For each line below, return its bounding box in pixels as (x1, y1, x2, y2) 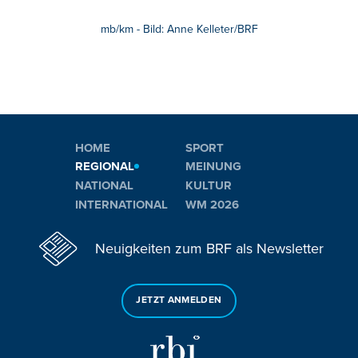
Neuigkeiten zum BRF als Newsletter (95, 240, 324, 258)
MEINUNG (185, 159, 241, 174)
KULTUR (185, 177, 232, 193)
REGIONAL (75, 159, 134, 174)
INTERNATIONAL (75, 197, 168, 212)
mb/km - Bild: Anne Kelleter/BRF (100, 22, 258, 36)
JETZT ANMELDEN (136, 294, 222, 307)
